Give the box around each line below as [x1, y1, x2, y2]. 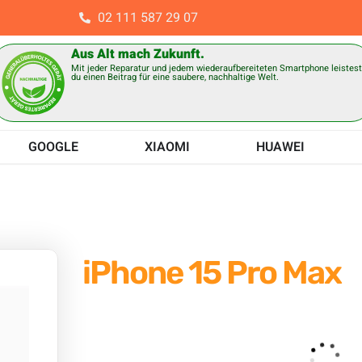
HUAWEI [255, 137, 305, 157]
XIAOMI [144, 137, 190, 157]
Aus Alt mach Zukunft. [71, 44, 205, 64]
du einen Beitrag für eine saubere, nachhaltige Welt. [71, 70, 280, 84]
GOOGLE [27, 137, 78, 157]
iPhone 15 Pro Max [82, 253, 342, 292]
